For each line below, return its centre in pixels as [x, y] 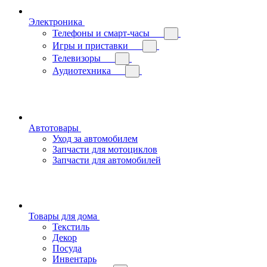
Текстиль [71, 227]
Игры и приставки [90, 46]
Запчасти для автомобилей [107, 160]
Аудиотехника [82, 71]
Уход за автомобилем [95, 139]
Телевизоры [77, 58]
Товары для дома [63, 216]
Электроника [55, 22]
